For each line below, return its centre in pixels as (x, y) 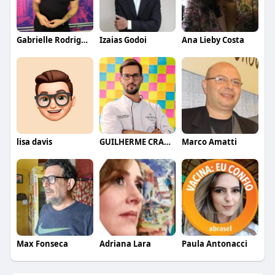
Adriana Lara (125, 243)
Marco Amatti (210, 141)
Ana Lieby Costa (213, 40)
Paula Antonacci (215, 243)
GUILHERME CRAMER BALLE (167, 141)
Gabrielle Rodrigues (84, 40)
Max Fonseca (42, 243)
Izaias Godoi (123, 40)
